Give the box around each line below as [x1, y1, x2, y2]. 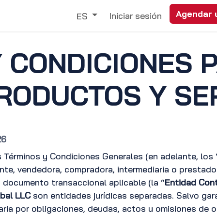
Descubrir [135, 10, 174, 21]
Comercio [5, 10, 44, 21]
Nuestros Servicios [51, 10, 128, 21]
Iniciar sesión [109, 10, 162, 21]
